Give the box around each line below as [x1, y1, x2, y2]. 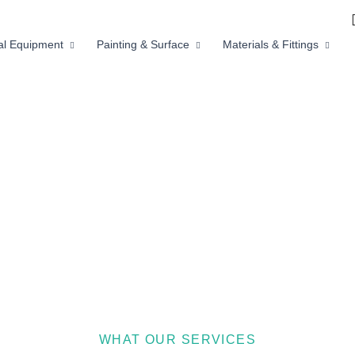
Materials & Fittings [223, 38, 319, 51]
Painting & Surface [97, 38, 189, 51]
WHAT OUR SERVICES [98, 333, 257, 346]
